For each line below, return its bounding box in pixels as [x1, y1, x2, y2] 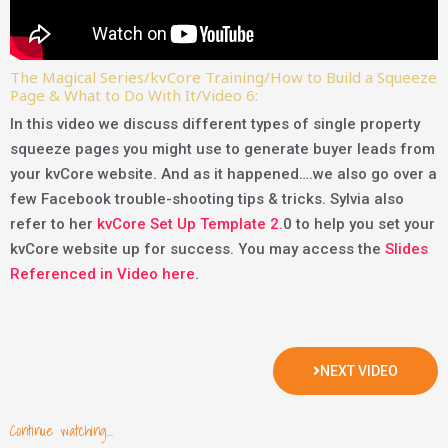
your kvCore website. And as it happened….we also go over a [10, 164, 437, 183]
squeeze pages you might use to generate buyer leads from [10, 139, 435, 158]
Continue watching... [10, 417, 113, 442]
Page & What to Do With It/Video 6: [10, 84, 258, 105]
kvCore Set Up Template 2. [97, 214, 283, 233]
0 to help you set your [283, 214, 435, 233]
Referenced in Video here [10, 264, 195, 283]
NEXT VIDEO [320, 362, 398, 379]
